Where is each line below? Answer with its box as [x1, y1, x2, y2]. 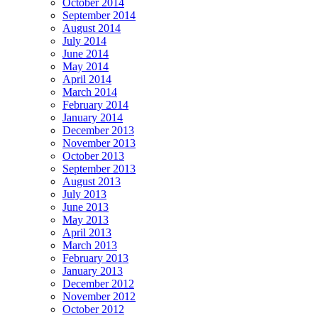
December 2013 [62, 124, 134, 136]
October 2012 [62, 302, 124, 315]
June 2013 [62, 200, 109, 213]
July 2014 [62, 34, 106, 47]
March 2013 [62, 238, 117, 251]
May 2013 [62, 213, 109, 226]
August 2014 [62, 21, 121, 34]
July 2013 [62, 187, 106, 200]
